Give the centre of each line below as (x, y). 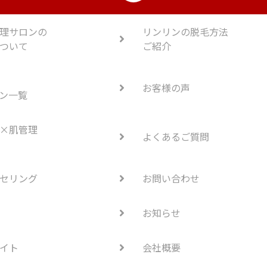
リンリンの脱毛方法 (185, 32)
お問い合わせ (171, 178)
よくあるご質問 (176, 137)
